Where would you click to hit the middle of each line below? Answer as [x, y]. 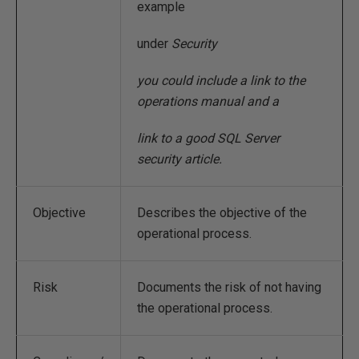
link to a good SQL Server [208, 138]
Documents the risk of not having [229, 287]
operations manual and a [208, 101]
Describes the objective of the [222, 213]
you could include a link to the [221, 81]
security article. [179, 159]
